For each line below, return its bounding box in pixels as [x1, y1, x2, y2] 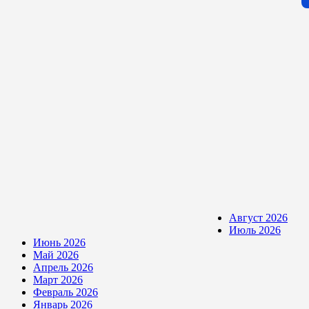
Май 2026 [33, 248, 79, 261]
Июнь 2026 [33, 236, 86, 248]
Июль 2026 [229, 223, 281, 236]
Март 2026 [33, 273, 83, 286]
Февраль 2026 [33, 286, 98, 298]
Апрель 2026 [33, 261, 93, 273]
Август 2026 [229, 211, 288, 223]
